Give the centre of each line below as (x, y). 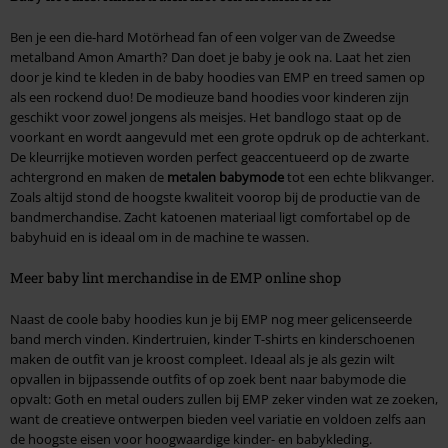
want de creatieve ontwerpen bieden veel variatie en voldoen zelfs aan (218, 419)
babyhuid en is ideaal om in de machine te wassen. (159, 237)
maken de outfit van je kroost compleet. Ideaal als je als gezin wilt (202, 359)
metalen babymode (225, 177)
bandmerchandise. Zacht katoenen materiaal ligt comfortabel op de (210, 217)
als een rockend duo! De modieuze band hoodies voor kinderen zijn (209, 97)
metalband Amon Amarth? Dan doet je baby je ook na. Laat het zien (210, 57)
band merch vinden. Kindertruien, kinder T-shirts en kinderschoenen (212, 339)
